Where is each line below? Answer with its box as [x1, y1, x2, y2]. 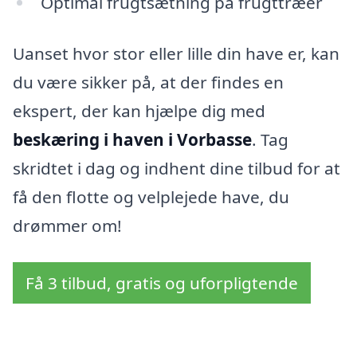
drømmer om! [13, 214, 122, 237]
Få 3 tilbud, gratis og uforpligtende [25, 271, 298, 294]
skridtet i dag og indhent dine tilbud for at [13, 157, 340, 180]
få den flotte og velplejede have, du [13, 186, 289, 209]
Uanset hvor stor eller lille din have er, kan [13, 42, 339, 65]
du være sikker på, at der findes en [13, 71, 284, 94]
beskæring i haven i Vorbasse [13, 128, 252, 151]
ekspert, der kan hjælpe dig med [13, 100, 265, 123]
